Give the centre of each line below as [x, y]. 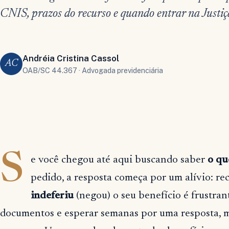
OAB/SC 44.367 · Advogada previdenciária [93, 70]
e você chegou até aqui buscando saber [119, 160]
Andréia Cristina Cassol [71, 58]
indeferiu [52, 196]
